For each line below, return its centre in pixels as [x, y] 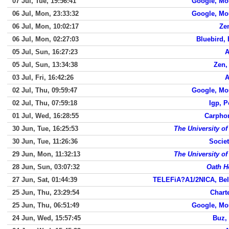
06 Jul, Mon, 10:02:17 [45, 26]
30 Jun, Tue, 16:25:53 [45, 129]
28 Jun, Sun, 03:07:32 [46, 167]
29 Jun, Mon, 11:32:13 [46, 154]
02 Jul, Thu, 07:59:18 [45, 103]
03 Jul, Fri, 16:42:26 [43, 77]
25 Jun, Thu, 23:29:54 [46, 192]
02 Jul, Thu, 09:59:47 [45, 90]
